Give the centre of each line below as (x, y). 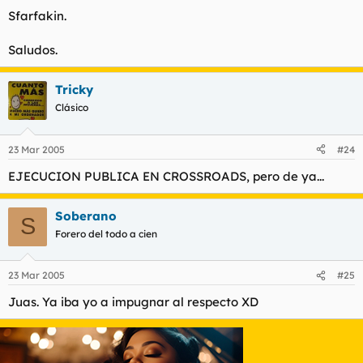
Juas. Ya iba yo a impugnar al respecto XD (133, 302)
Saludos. (33, 50)
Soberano (86, 216)
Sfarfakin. (37, 16)
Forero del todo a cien (106, 233)
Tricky (74, 90)
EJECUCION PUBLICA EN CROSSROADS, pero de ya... (166, 176)
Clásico (72, 108)
